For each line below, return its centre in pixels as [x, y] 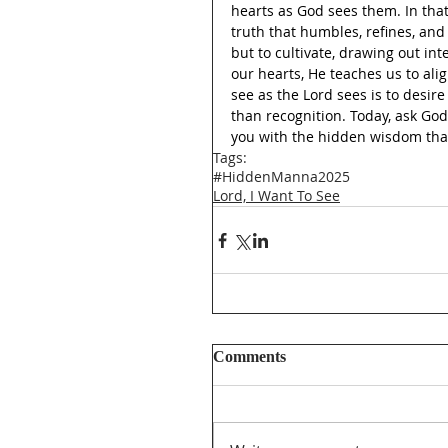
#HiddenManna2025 [281, 176]
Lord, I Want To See [276, 195]
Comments [249, 356]
